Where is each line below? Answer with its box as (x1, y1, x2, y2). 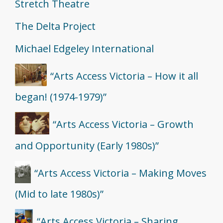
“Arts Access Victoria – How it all (50, 69, 199, 83)
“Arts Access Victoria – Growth (53, 117, 194, 131)
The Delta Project (15, 19, 96, 33)
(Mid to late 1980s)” (15, 187, 104, 201)
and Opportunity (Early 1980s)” (15, 138, 159, 152)
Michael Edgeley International (15, 41, 154, 55)
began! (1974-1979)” (15, 90, 107, 104)
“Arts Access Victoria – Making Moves (34, 166, 207, 180)
